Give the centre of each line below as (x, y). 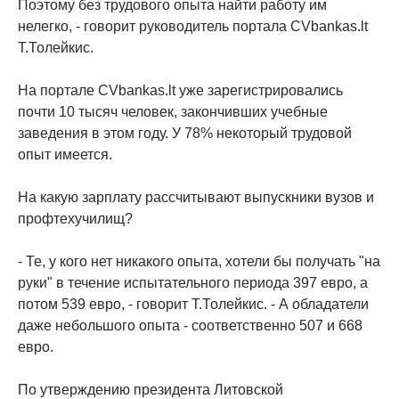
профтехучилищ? (75, 219)
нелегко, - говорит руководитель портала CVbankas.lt (193, 27)
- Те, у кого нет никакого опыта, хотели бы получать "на (199, 262)
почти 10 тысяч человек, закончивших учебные (173, 112)
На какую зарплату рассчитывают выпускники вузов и (196, 198)
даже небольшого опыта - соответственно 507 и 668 (190, 326)
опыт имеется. (65, 155)
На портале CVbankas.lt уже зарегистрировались (180, 91)
